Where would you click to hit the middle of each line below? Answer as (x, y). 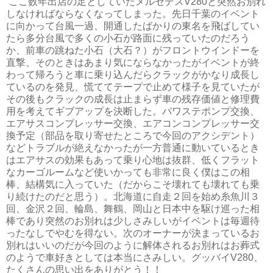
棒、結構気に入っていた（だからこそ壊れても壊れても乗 (133, 184)
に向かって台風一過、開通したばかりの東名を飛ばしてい (133, 26)
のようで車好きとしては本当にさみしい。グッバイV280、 (135, 257)
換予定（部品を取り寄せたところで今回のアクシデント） (133, 135)
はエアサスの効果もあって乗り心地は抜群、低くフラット (133, 160)
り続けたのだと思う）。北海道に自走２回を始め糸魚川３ (133, 196)
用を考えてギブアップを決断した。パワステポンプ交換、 (133, 111)
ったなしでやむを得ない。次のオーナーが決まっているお (133, 233)
